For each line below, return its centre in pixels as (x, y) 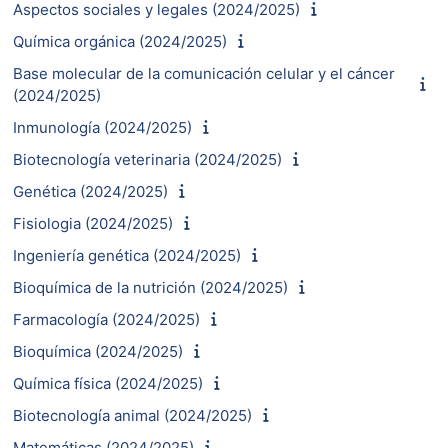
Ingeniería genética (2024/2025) (127, 255)
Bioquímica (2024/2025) (98, 351)
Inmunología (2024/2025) (102, 127)
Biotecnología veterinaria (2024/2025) (147, 159)
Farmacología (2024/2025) (106, 319)
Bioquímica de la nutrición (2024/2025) (150, 287)
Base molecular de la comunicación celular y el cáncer (204, 73)
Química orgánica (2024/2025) (120, 41)
